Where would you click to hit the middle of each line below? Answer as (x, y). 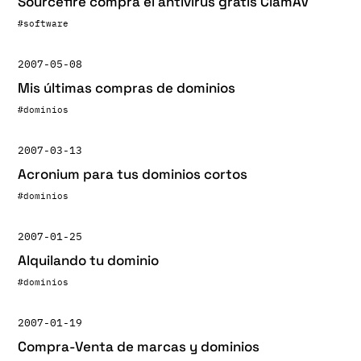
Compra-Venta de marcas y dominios (139, 346)
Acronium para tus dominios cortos (133, 174)
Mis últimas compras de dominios (127, 88)
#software (43, 23)
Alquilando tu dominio (88, 260)
